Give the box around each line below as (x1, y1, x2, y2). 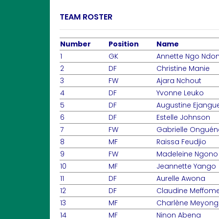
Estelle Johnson (156, 112, 210, 122)
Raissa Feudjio (156, 137, 206, 147)
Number (60, 39, 91, 49)
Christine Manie (156, 64, 210, 73)
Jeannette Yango (156, 161, 216, 171)
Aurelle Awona (156, 174, 205, 183)
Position (109, 39, 139, 49)
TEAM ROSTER (60, 11, 112, 22)
